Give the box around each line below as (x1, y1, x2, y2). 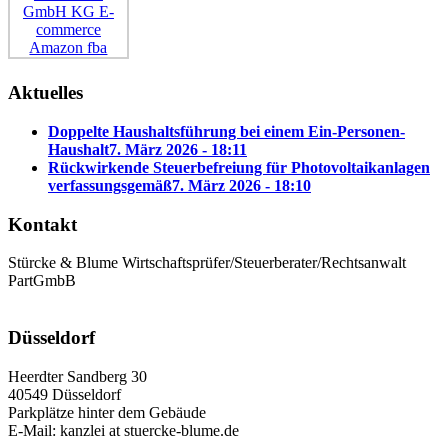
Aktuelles (8, 82, 83, 104)
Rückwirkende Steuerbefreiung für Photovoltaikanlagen (48, 159, 430, 177)
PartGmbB (8, 272, 76, 290)
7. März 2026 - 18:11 (109, 141, 247, 159)
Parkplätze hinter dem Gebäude (8, 403, 206, 421)
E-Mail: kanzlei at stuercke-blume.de (8, 421, 239, 439)
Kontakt (8, 213, 77, 235)
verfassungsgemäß (48, 177, 172, 195)
